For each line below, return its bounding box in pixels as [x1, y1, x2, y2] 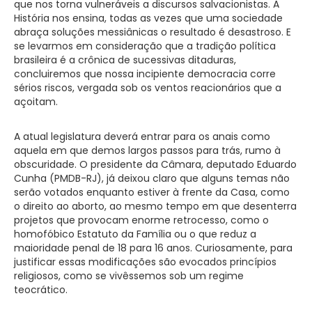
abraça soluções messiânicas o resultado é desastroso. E [14, 24, 291, 39]
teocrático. [14, 282, 68, 297]
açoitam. [14, 94, 58, 109]
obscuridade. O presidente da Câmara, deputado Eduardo [14, 157, 297, 171]
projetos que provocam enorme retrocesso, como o [14, 212, 269, 227]
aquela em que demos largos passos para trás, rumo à [14, 143, 281, 157]
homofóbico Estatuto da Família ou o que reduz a [14, 226, 256, 241]
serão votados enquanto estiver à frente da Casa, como [14, 185, 290, 199]
